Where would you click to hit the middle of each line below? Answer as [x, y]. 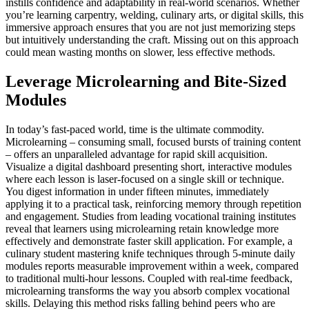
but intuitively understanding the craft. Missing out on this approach [152, 40]
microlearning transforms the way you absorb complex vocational [148, 291]
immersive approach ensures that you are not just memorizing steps [150, 28]
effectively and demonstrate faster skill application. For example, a [149, 241]
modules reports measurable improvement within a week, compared [152, 266]
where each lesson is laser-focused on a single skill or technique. [145, 179]
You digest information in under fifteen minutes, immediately [137, 192]
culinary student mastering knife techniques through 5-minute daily [150, 254]
